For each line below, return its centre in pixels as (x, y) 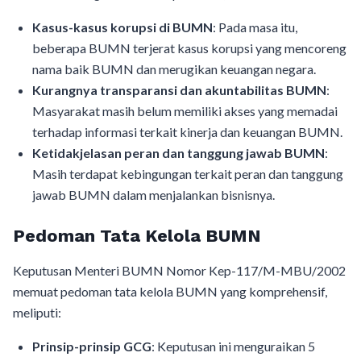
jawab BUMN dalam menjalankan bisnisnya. (154, 195)
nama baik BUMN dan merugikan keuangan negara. (174, 69)
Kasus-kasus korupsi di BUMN (122, 27)
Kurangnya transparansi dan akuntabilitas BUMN (179, 90)
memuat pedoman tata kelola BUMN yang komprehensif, (170, 291)
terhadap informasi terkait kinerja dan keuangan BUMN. (187, 132)
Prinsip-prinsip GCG (92, 346)
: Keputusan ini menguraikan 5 (233, 346)
